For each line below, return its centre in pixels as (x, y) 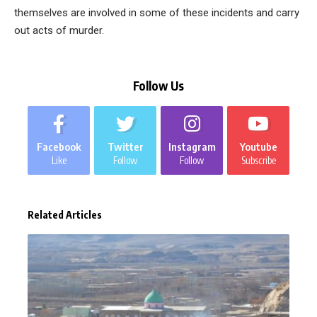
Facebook (59, 146)
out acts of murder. (59, 30)
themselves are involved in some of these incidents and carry (157, 12)
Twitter (125, 146)
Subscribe (258, 160)
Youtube (258, 146)
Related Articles (65, 214)
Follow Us (158, 85)
